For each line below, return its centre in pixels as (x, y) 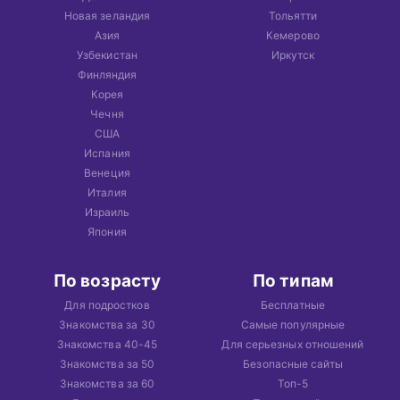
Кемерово (293, 35)
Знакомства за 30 (107, 324)
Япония (107, 231)
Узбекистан (107, 54)
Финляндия (107, 74)
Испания (107, 153)
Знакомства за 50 (107, 363)
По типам (293, 280)
